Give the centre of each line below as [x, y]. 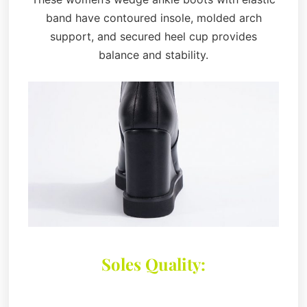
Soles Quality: [153, 263]
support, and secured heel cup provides [153, 36]
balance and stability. [153, 54]
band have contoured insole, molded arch [153, 17]
